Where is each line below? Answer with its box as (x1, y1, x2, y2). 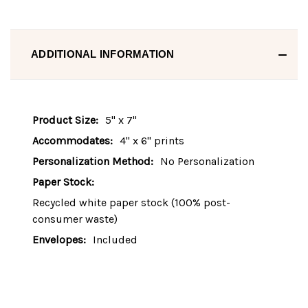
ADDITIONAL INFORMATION (31, 47, 175, 60)
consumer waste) (32, 212, 118, 225)
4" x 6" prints (120, 133, 184, 147)
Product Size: (32, 113, 98, 126)
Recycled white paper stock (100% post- (32, 195, 230, 209)
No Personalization (160, 154, 254, 168)
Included (93, 232, 137, 246)
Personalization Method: (32, 154, 153, 168)
